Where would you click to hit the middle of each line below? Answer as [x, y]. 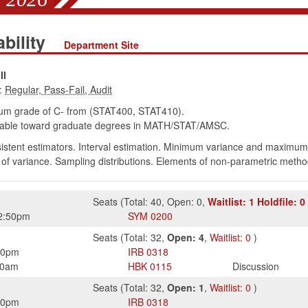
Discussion [256, 266]
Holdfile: [277, 201]
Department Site [101, 45]
